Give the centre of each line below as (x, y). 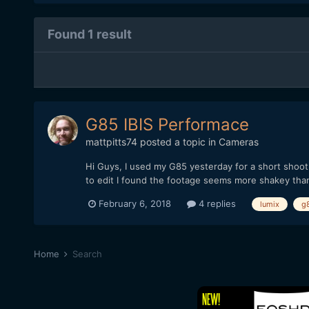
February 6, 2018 (134, 204)
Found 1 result (89, 34)
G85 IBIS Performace (167, 125)
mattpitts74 (111, 142)
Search (87, 253)
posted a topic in (178, 142)
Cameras (238, 142)
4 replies (216, 204)
